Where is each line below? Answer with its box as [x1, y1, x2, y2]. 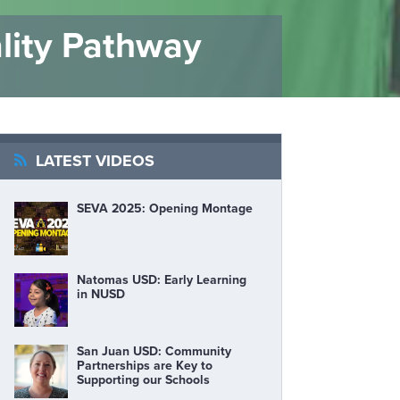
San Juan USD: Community [77, 343, 231, 359]
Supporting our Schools [77, 371, 210, 387]
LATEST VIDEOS [31, 150, 154, 171]
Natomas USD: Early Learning [77, 271, 246, 287]
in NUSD [77, 286, 125, 302]
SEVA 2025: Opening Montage [77, 200, 253, 216]
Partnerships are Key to [77, 357, 212, 373]
